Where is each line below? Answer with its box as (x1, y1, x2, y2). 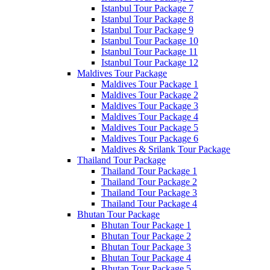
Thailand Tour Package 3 (101, 187, 197, 198)
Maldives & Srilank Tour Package (101, 144, 230, 154)
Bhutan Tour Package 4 (101, 253, 191, 263)
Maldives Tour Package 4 (101, 111, 198, 122)
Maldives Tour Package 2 (101, 90, 198, 100)
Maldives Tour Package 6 (101, 133, 198, 143)
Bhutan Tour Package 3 (101, 242, 191, 252)
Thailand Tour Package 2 (101, 177, 197, 187)
